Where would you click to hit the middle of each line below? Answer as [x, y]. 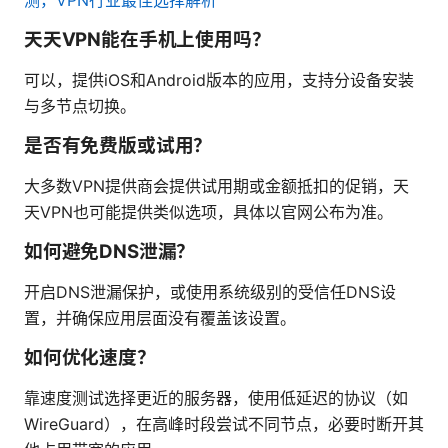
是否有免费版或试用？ [118, 145]
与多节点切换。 [80, 105]
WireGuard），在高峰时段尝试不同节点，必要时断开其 [224, 423]
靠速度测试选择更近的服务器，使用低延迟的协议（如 [216, 397]
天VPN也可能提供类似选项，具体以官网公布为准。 [208, 211]
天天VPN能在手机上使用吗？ [147, 39]
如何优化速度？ [90, 357]
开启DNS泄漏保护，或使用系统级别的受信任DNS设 [210, 291]
